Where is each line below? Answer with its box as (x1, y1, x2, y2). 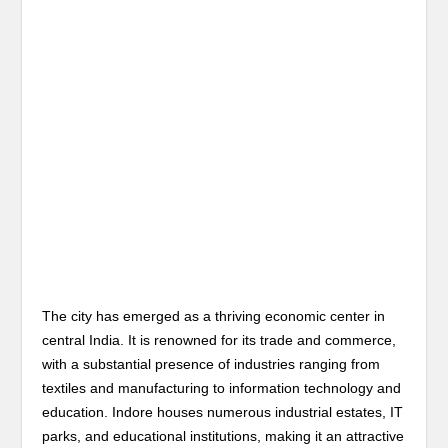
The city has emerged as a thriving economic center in (42, 308, 386, 324)
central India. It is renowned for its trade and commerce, (42, 332, 397, 348)
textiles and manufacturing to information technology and (42, 380, 402, 396)
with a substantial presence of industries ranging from (42, 356, 381, 372)
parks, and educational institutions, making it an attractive (42, 428, 405, 444)
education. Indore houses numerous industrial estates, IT (42, 404, 404, 420)
